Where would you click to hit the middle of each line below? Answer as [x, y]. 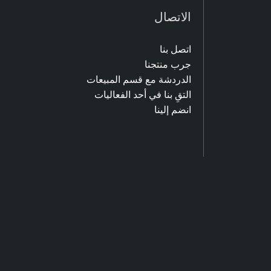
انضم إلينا [173, 109]
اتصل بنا [175, 49]
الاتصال [173, 16]
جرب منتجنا [168, 64]
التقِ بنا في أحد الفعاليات [143, 94]
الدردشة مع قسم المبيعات [139, 79]
